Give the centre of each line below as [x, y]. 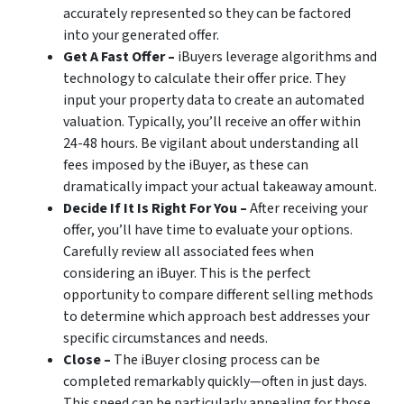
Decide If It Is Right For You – [155, 209]
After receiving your [308, 209]
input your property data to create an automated [214, 101]
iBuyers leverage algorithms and [276, 57]
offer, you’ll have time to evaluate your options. [208, 230]
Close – [87, 360]
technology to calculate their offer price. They [204, 79]
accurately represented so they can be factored [207, 14]
